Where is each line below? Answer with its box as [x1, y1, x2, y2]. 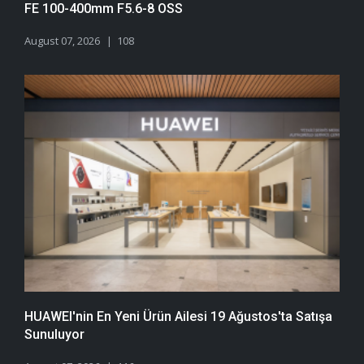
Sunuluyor [24, 327, 84, 343]
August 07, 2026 [24, 32, 100, 48]
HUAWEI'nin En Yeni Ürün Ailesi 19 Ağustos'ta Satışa [24, 309, 332, 325]
